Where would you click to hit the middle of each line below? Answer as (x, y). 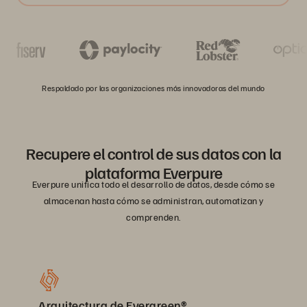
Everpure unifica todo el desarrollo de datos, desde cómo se (153, 184)
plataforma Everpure (153, 172)
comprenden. (153, 217)
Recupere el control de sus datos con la (153, 153)
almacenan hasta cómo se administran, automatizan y (153, 201)
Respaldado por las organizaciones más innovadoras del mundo (153, 88)
